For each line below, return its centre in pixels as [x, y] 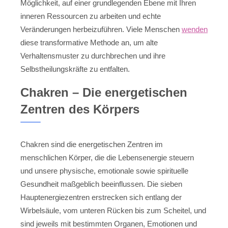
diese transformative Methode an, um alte [89, 42]
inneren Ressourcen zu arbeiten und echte [91, 16]
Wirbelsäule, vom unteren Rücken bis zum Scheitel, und [113, 211]
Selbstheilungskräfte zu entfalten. [75, 69]
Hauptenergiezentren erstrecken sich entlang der [101, 197]
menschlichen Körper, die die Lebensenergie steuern [107, 158]
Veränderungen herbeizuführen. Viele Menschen [101, 29]
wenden [195, 29]
